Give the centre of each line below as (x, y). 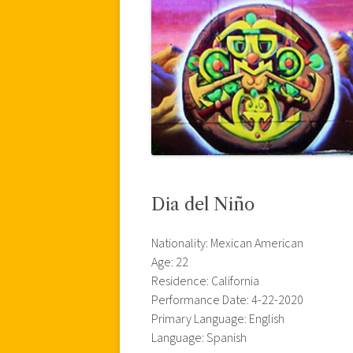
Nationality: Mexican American (227, 243)
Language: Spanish (199, 338)
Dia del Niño (203, 204)
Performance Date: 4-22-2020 (227, 300)
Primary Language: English (218, 319)
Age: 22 (170, 262)
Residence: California (205, 281)
